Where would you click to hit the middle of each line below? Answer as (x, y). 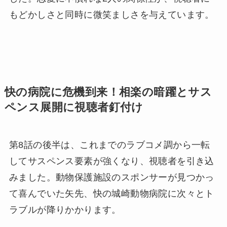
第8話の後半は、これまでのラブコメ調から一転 (109, 145)
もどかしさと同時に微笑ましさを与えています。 (111, 15)
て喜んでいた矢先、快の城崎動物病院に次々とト (111, 194)
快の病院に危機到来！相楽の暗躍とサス (108, 92)
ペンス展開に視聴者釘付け (74, 108)
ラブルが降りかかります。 (65, 210)
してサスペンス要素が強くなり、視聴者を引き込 (111, 161)
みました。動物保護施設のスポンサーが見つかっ (111, 178)
